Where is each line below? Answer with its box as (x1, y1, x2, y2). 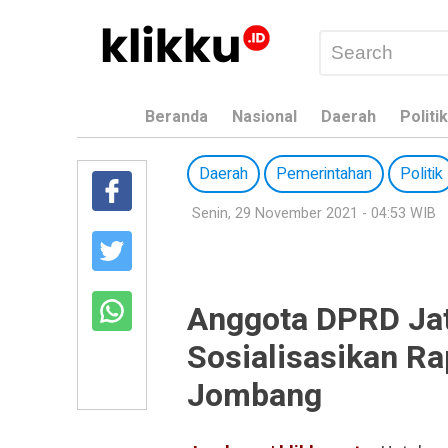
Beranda (145, 105, 208, 130)
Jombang (187, 372, 322, 419)
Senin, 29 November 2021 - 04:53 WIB (192, 203, 436, 224)
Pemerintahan (276, 162, 372, 186)
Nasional (232, 105, 297, 130)
